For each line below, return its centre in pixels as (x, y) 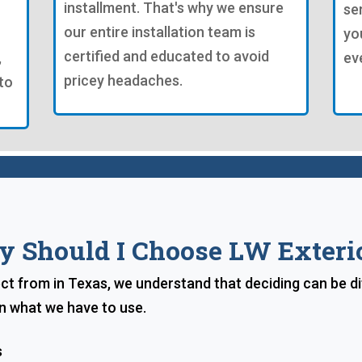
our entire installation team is (160, 32)
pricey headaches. (124, 81)
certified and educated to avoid (167, 57)
